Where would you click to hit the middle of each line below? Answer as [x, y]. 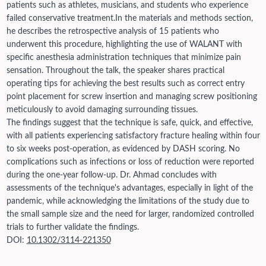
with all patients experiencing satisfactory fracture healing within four [133, 136]
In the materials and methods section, [184, 19]
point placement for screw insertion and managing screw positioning [132, 97]
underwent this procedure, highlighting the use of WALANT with [124, 45]
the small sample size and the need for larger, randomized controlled [130, 215]
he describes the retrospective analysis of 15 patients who [113, 32]
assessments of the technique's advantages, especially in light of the [129, 189]
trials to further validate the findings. [72, 228]
